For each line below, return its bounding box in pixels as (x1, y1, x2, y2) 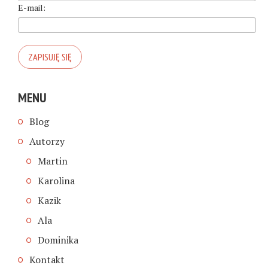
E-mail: (18, 2, 45, 14)
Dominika (38, 233, 78, 246)
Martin (38, 154, 68, 167)
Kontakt (29, 252, 65, 266)
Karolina (38, 173, 75, 187)
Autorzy (29, 134, 65, 148)
